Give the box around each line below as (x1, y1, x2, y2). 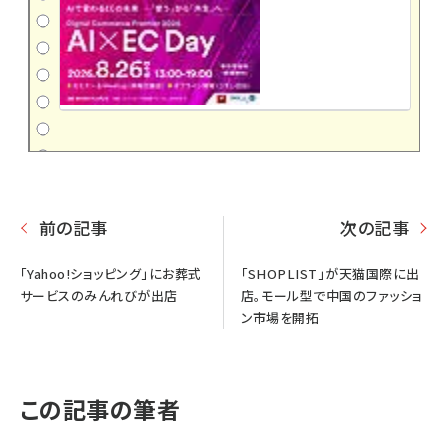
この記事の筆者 (20, 391, 181, 426)
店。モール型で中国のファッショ (240, 285, 423, 305)
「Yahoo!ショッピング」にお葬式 (20, 263, 202, 283)
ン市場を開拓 (240, 307, 320, 327)
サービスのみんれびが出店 (20, 285, 178, 305)
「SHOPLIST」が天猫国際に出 (240, 263, 420, 283)
